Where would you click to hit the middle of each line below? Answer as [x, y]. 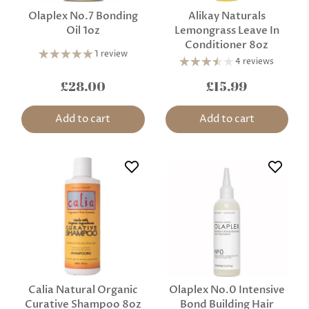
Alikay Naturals [227, 16]
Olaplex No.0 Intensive [227, 290]
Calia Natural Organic [83, 290]
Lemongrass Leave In [227, 30]
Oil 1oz [83, 30]
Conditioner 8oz [227, 44]
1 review [111, 54]
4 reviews [255, 61]
